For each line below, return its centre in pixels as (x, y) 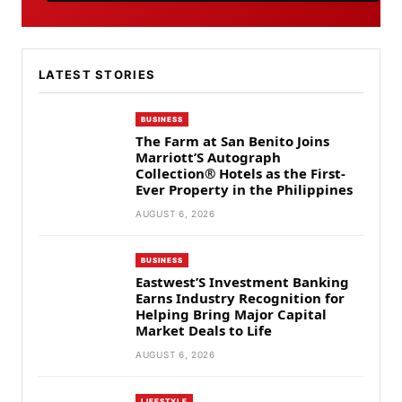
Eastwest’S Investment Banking (242, 282)
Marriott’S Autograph (208, 157)
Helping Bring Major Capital (231, 314)
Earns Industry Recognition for (240, 298)
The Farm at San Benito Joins (232, 141)
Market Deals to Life (204, 330)
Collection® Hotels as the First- (240, 173)
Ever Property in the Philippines (244, 189)
